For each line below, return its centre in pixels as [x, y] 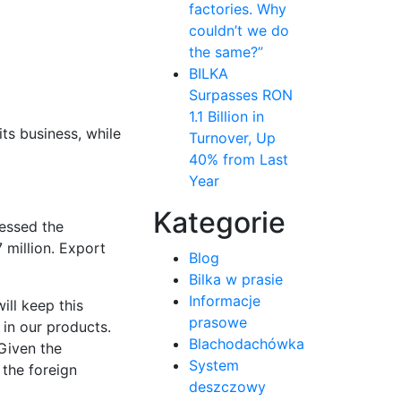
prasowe [218, 322]
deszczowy [227, 387]
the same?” [226, 52]
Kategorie [219, 222]
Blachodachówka [247, 344]
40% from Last [239, 159]
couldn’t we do [239, 30]
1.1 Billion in [226, 116]
